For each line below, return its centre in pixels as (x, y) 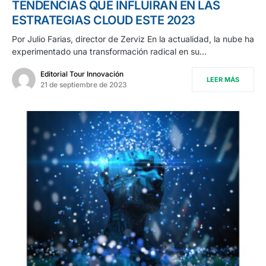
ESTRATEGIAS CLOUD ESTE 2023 (104, 20)
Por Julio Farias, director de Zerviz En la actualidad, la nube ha (133, 39)
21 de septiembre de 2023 (84, 84)
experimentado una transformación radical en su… (109, 51)
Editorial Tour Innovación (82, 74)
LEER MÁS (223, 79)
